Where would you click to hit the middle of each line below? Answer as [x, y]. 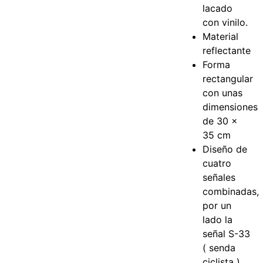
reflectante [227, 51]
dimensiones [230, 107]
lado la [218, 220]
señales [219, 178]
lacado [218, 9]
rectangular [228, 79]
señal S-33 [227, 234]
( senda [219, 248]
